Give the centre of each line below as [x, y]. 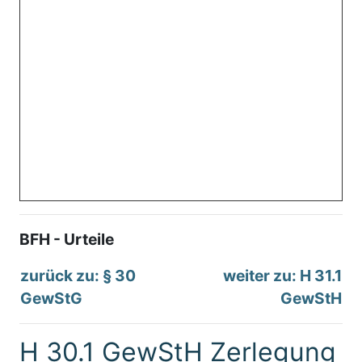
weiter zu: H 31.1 [282, 275]
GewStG [51, 298]
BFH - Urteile [67, 239]
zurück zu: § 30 [78, 275]
